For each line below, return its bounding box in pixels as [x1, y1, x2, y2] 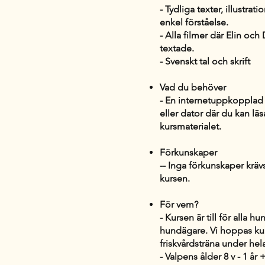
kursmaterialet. [160, 120, 221, 132]
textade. [160, 42, 194, 54]
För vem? [160, 198, 198, 210]
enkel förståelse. [160, 16, 228, 28]
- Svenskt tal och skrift [160, 55, 250, 67]
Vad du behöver [160, 81, 226, 93]
